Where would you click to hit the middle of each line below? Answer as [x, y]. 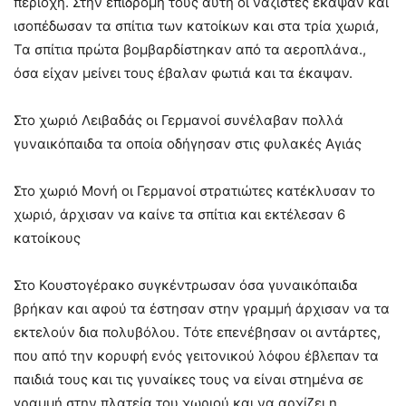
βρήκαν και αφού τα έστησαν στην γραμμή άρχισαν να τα [202, 308]
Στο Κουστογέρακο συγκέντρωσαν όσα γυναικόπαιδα [186, 285]
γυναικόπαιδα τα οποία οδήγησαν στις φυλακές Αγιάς [188, 143]
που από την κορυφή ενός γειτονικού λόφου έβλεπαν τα [196, 355]
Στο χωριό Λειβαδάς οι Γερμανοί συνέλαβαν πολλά [179, 120]
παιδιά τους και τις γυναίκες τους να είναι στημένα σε [188, 379]
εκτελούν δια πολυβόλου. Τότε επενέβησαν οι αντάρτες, [197, 332]
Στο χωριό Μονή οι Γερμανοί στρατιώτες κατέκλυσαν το [194, 190]
